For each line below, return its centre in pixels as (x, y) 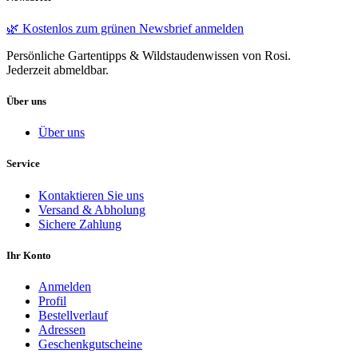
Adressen (62, 329)
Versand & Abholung (92, 209)
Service (23, 164)
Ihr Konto (29, 255)
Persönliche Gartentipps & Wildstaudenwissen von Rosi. (149, 55)
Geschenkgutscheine (90, 344)
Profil (52, 300)
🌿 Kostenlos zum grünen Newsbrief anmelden (125, 28)
